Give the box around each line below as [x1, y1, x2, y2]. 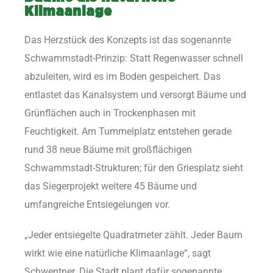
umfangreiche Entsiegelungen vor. [24, 198, 170, 210]
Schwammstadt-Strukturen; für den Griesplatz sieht [24, 161, 243, 174]
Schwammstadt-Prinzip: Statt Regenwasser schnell [24, 52, 243, 64]
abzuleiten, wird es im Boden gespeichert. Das [24, 70, 221, 82]
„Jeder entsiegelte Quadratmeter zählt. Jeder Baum [24, 229, 243, 241]
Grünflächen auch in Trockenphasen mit [24, 107, 196, 119]
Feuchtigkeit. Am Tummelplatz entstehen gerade [24, 125, 232, 137]
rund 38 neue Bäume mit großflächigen [24, 143, 192, 155]
